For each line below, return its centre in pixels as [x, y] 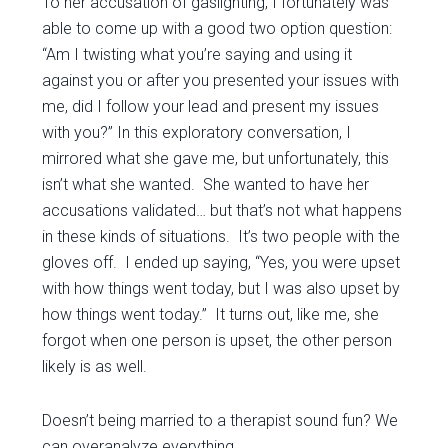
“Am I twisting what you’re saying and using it [197, 54]
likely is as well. [97, 366]
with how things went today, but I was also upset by [221, 288]
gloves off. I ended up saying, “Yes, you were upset [221, 262]
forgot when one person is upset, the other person [217, 340]
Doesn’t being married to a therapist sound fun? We [220, 420]
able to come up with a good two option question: [217, 28]
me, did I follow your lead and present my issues [211, 106]
